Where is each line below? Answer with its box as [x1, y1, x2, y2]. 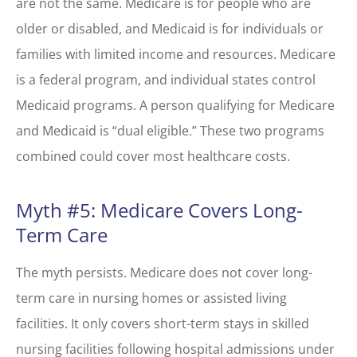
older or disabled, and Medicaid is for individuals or [16, 20, 324, 37]
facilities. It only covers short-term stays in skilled [16, 315, 309, 332]
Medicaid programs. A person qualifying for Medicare [16, 96, 335, 114]
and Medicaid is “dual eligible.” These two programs [16, 122, 324, 139]
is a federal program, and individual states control [16, 71, 316, 88]
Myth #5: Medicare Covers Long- [16, 197, 303, 223]
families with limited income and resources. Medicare [16, 45, 335, 63]
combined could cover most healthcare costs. [16, 147, 293, 165]
